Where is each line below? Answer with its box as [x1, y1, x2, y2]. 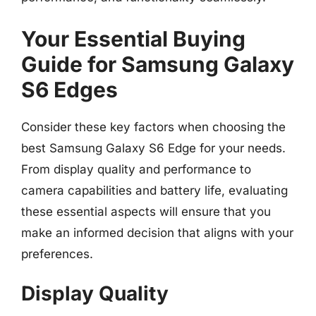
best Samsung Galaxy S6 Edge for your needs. [21, 140, 286, 155]
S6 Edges [21, 76, 118, 102]
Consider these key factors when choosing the [21, 119, 286, 134]
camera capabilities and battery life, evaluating [21, 183, 288, 197]
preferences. [21, 246, 93, 261]
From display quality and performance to [21, 162, 251, 176]
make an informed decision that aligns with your [21, 225, 293, 240]
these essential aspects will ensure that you [21, 204, 271, 219]
